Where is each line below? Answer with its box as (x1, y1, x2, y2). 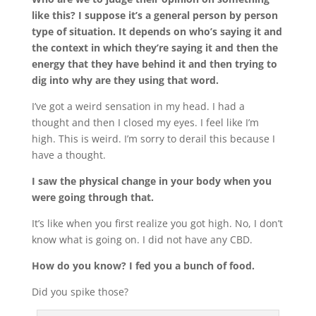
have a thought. (31, 147, 106, 162)
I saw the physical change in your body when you (31, 174, 272, 188)
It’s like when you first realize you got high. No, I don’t (31, 216, 283, 230)
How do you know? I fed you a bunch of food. (31, 258, 255, 272)
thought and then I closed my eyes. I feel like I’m (31, 115, 259, 129)
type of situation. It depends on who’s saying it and (31, 24, 282, 38)
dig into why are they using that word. (31, 73, 219, 87)
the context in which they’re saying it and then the (31, 40, 278, 54)
